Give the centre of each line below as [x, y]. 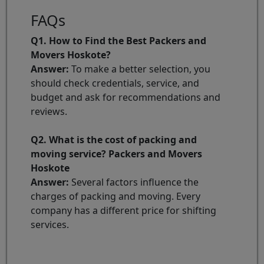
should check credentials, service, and [115, 83]
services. [50, 224]
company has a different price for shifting [123, 210]
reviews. [49, 111]
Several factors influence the [134, 182]
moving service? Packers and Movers [116, 154]
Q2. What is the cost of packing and [114, 139]
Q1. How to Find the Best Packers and [118, 40]
